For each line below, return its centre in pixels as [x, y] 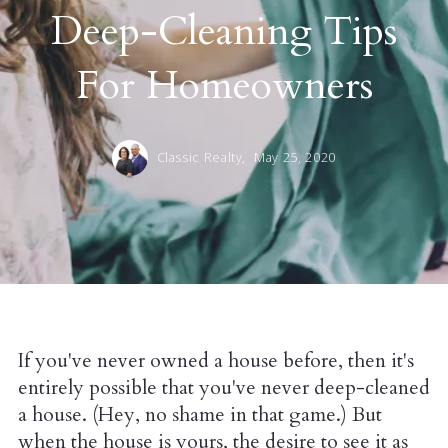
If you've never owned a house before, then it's [216, 360]
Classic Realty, [203, 157]
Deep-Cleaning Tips [224, 31]
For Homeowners [224, 85]
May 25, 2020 [295, 157]
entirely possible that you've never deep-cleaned [224, 387]
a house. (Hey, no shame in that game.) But [200, 414]
